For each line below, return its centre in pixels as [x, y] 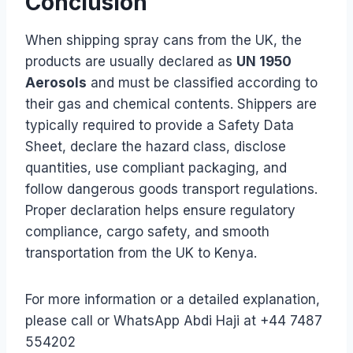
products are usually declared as [131, 61]
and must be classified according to [202, 82]
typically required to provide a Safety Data [160, 125]
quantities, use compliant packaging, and [156, 167]
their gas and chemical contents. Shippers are [171, 104]
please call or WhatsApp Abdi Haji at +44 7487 [174, 320]
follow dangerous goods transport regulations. [171, 189]
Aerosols [56, 82]
